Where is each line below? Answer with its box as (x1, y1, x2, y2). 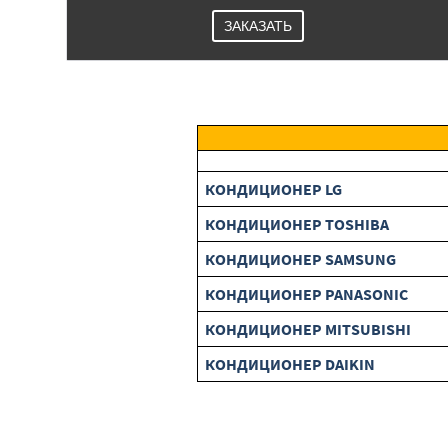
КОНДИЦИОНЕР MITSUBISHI (205, 319, 411, 339)
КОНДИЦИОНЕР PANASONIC (205, 284, 408, 304)
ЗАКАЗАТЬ (224, 18, 292, 34)
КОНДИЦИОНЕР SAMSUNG (205, 249, 396, 269)
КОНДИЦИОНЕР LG (205, 179, 342, 199)
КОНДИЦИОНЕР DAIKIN (205, 354, 375, 374)
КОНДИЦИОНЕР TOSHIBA (205, 214, 389, 234)
